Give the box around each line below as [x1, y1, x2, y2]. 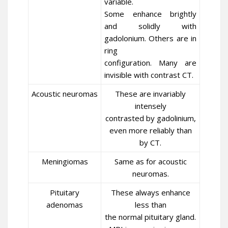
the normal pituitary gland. [105, 212, 196, 222]
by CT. [139, 137, 161, 148]
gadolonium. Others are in [104, 33, 196, 43]
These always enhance [110, 187, 190, 197]
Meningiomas [41, 156, 88, 166]
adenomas [46, 199, 83, 210]
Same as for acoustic [114, 156, 187, 166]
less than [134, 199, 166, 210]
